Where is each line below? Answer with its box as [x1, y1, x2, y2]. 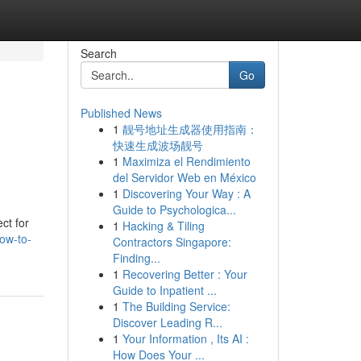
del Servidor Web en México [112, 169, 256, 185]
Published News [80, 105, 162, 121]
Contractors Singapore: [112, 234, 231, 250]
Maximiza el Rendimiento [122, 153, 251, 169]
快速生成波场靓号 [112, 137, 203, 153]
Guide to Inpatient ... [112, 282, 217, 298]
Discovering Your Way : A [122, 185, 251, 201]
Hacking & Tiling [122, 218, 205, 234]
